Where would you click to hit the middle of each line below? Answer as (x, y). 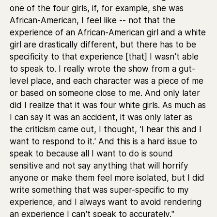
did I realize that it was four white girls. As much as (108, 105)
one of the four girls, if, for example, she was (97, 8)
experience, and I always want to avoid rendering (106, 202)
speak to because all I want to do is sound (91, 153)
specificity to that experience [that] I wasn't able (104, 56)
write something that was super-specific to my (99, 190)
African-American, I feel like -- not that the (93, 20)
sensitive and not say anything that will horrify (99, 165)
